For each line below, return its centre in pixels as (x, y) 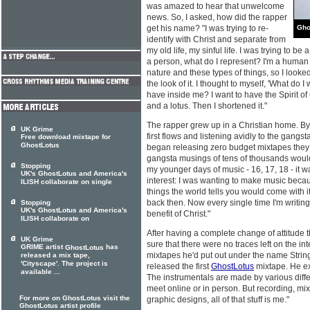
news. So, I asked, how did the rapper (217, 18)
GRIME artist (43, 247)
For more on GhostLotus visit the (75, 298)
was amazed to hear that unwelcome (216, 7)
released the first (179, 267)
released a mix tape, (55, 255)
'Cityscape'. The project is (64, 264)
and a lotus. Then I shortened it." (207, 106)
